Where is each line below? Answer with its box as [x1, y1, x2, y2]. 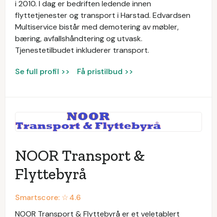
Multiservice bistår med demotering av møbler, [15, 21, 179, 32]
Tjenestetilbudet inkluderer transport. [15, 45, 149, 55]
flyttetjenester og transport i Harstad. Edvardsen [15, 10, 190, 20]
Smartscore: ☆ [15, 192, 68, 202]
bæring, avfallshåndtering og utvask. [15, 33, 142, 44]
